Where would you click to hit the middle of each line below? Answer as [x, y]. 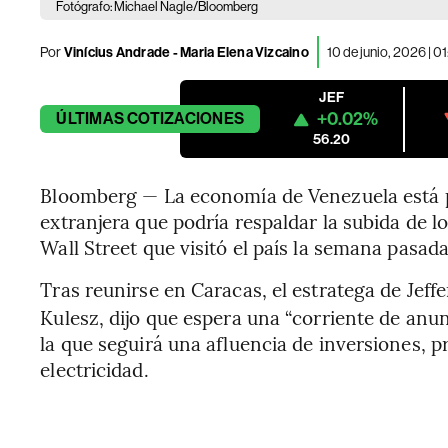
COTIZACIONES [186, 118]
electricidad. [94, 369]
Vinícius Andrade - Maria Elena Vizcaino [185, 52]
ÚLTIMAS [90, 118]
